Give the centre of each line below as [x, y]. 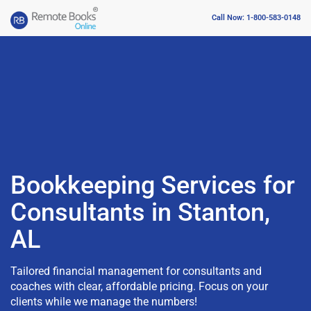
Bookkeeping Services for [153, 185]
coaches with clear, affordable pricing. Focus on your [139, 286]
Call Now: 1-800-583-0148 [256, 18]
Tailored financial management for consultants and [136, 271]
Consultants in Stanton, [140, 212]
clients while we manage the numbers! [104, 301]
